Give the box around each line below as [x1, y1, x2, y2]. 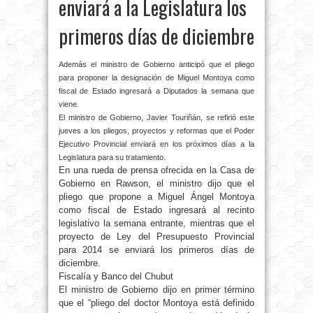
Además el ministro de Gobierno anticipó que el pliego [59, 60, 254, 69]
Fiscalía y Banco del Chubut [59, 271, 173, 282]
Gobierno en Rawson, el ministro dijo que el [59, 178, 254, 189]
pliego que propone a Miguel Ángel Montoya [59, 191, 254, 203]
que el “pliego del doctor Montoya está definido [59, 298, 254, 309]
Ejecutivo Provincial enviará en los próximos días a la [59, 140, 254, 149]
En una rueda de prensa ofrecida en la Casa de [59, 165, 254, 176]
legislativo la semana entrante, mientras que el [59, 218, 254, 229]
